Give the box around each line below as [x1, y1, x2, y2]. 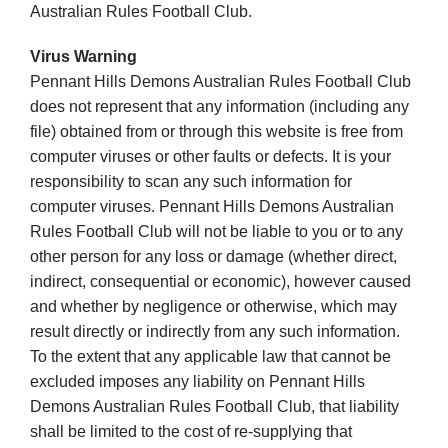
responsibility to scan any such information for [29, 173, 352, 191]
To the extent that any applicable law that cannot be [29, 348, 391, 366]
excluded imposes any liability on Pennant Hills [29, 373, 365, 391]
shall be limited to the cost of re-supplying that [29, 423, 352, 441]
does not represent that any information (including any [29, 98, 409, 116]
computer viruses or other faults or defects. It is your [29, 148, 391, 166]
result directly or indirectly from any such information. [29, 323, 400, 341]
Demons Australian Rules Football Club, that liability [29, 398, 399, 416]
